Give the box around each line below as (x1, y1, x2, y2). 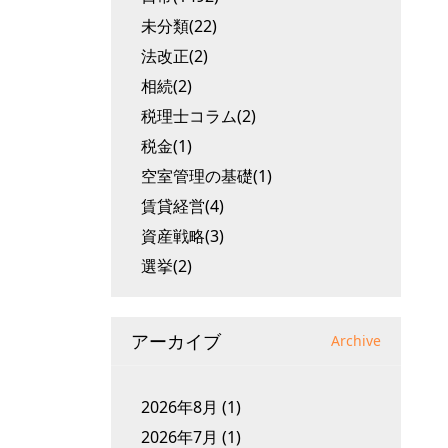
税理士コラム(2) (141, 105, 256, 127)
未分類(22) (141, 15, 217, 37)
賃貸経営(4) (141, 195, 224, 217)
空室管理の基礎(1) (141, 165, 272, 187)
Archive (331, 331, 381, 350)
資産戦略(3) (141, 225, 224, 247)
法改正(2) (141, 45, 208, 67)
